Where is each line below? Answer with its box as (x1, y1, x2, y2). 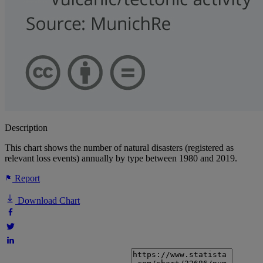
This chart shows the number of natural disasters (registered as (5, 143, 234, 153)
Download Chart (15, 195, 80, 206)
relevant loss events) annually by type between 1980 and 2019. (5, 153, 237, 164)
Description (5, 123, 48, 133)
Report (12, 173, 40, 184)
